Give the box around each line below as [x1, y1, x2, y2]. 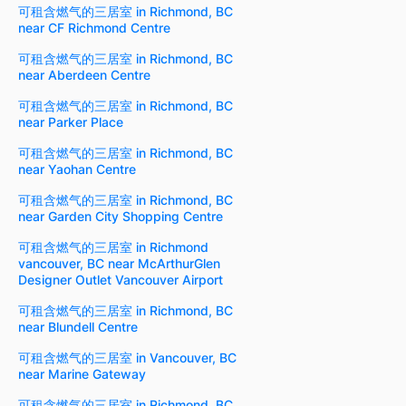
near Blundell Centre [18, 319, 138, 335]
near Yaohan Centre [18, 161, 136, 178]
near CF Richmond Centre [18, 20, 170, 36]
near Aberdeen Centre [18, 67, 150, 83]
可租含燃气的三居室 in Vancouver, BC [18, 350, 237, 366]
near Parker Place [18, 114, 123, 130]
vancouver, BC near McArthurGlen [18, 256, 220, 272]
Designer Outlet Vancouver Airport [18, 272, 223, 288]
